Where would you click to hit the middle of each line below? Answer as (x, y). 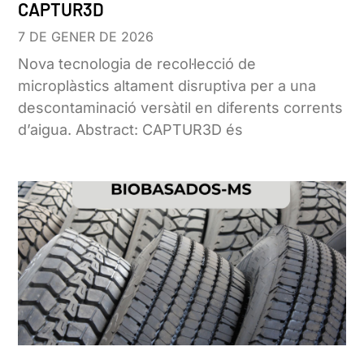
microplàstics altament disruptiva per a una (167, 86)
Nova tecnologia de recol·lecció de (137, 64)
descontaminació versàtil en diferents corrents (181, 108)
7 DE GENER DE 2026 (86, 37)
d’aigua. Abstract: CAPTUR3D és (131, 130)
